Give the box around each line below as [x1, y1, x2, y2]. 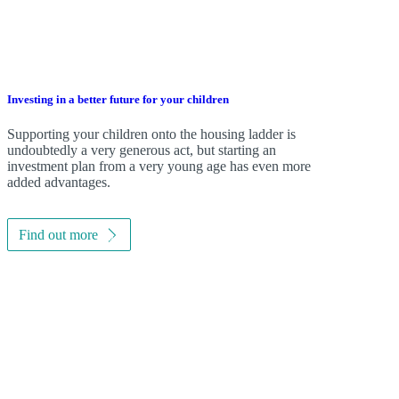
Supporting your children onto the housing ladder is [6, 126, 296, 142]
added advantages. [6, 175, 110, 191]
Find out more [18, 227, 98, 243]
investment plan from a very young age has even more [6, 159, 311, 175]
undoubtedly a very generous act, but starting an [6, 142, 276, 159]
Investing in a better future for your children [6, 92, 229, 106]
